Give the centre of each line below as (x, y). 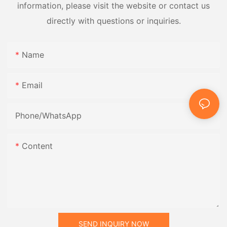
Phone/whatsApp (48, 115)
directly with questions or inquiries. (113, 21)
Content (37, 146)
